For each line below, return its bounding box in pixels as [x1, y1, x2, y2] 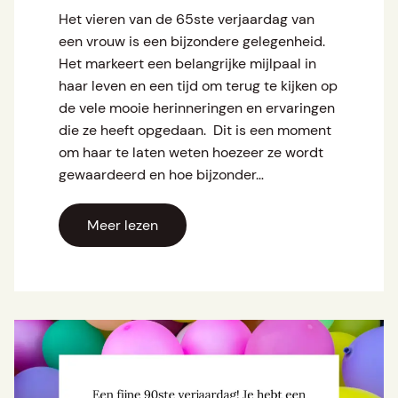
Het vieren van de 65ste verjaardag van [59, 10, 314, 29]
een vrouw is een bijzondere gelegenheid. [59, 32, 325, 52]
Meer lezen [87, 216, 158, 235]
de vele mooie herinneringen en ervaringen [59, 99, 335, 118]
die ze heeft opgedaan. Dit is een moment [59, 121, 331, 140]
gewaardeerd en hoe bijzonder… [59, 165, 264, 185]
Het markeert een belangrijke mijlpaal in [59, 54, 316, 74]
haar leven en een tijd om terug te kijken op [59, 76, 338, 96]
